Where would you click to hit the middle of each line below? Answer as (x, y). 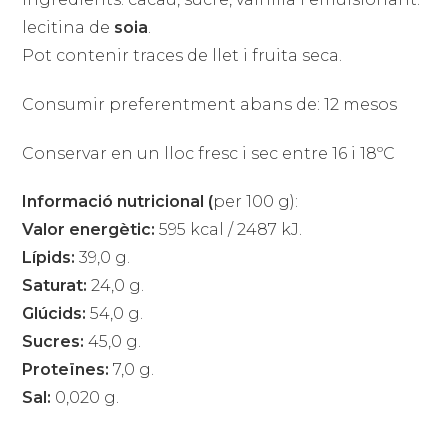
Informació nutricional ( (118, 202)
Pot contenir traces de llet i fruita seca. (182, 55)
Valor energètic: (89, 230)
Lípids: (49, 258)
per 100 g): (256, 202)
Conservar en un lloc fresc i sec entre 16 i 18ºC (209, 153)
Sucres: (53, 342)
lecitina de (68, 27)
